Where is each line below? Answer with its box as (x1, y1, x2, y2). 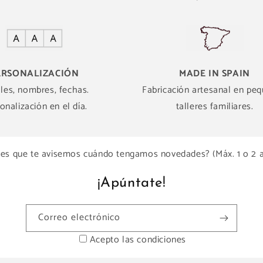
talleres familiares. (176, 99, 254, 114)
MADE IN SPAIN (179, 66, 250, 82)
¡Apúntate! (97, 176, 166, 190)
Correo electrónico (38, 210, 120, 225)
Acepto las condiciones (89, 232, 187, 248)
